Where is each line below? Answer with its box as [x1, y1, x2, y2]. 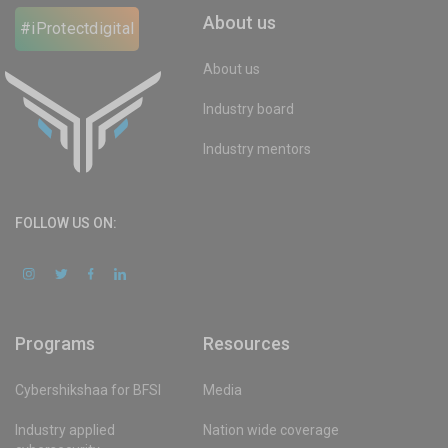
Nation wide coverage [203, 422, 340, 439]
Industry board [203, 100, 295, 117]
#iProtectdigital [20, 18, 134, 38]
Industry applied [15, 422, 115, 439]
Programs [15, 333, 95, 355]
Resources [203, 333, 291, 355]
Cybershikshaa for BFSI [15, 382, 161, 399]
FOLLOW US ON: [15, 215, 117, 232]
